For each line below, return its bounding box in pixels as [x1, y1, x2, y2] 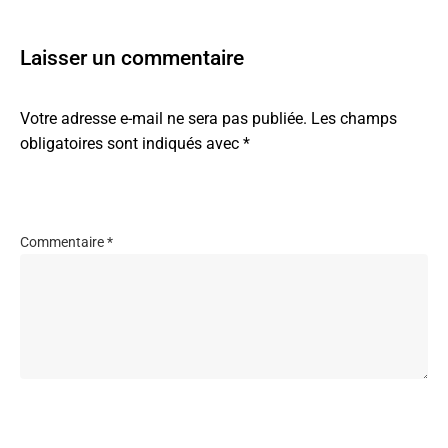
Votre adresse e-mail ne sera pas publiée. [20, 108, 307, 128]
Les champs [311, 108, 397, 128]
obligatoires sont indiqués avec [20, 133, 243, 153]
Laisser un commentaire [20, 45, 244, 70]
